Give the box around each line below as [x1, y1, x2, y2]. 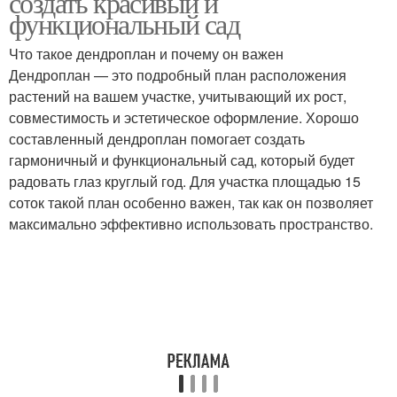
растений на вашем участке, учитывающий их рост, [9, 86, 346, 106]
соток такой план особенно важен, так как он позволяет [9, 192, 373, 213]
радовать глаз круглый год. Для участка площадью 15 [9, 171, 361, 191]
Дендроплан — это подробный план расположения [9, 65, 346, 85]
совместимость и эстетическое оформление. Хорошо [9, 107, 359, 128]
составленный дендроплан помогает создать [9, 128, 305, 149]
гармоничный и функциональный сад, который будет [9, 150, 354, 170]
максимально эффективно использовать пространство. [9, 214, 373, 234]
